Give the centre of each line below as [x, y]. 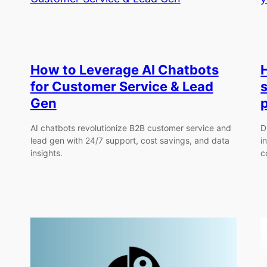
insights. [46, 153]
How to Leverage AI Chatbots [124, 69]
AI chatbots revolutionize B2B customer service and [131, 128]
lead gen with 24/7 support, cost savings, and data [130, 141]
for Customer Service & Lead [122, 86]
